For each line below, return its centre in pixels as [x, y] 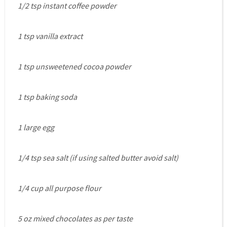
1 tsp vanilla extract [50, 36]
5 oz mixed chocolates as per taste [75, 219]
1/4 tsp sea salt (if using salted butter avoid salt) [98, 158]
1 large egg [36, 127]
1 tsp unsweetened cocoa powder [74, 67]
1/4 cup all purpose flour [59, 188]
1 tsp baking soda [47, 97]
